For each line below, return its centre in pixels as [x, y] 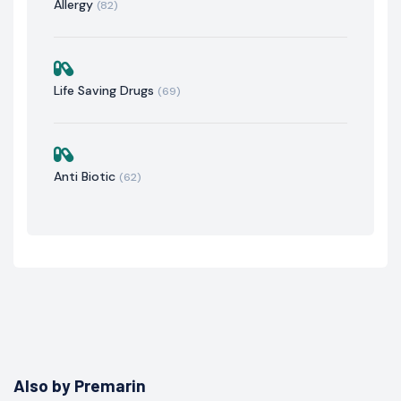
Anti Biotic [86, 176]
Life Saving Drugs [106, 90]
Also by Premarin [80, 385]
